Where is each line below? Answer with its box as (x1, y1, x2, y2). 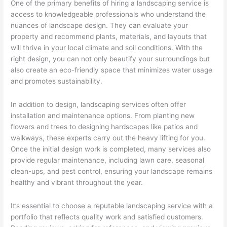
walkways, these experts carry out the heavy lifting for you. (11, 133, 206, 142)
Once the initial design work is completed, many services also (11, 144, 211, 153)
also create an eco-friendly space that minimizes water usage (11, 65, 213, 74)
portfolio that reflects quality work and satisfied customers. (11, 212, 204, 221)
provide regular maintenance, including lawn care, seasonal (11, 156, 205, 164)
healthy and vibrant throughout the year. (11, 178, 143, 186)
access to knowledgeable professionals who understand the (11, 10, 206, 18)
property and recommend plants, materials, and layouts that (11, 32, 207, 41)
